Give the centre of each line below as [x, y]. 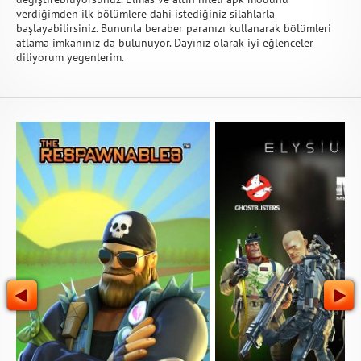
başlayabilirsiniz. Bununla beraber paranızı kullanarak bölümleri [174, 28]
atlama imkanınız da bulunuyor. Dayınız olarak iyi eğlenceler [165, 43]
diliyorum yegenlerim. [70, 57]
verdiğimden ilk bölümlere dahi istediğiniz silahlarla [145, 14]
